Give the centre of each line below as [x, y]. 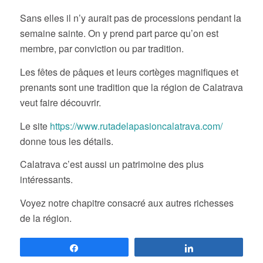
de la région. [45, 218]
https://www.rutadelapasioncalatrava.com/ [136, 126]
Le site [35, 126]
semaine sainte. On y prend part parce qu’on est [119, 33]
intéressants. [46, 180]
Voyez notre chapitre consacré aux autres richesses [127, 203]
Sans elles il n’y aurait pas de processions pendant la [130, 18]
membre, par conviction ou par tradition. [102, 49]
